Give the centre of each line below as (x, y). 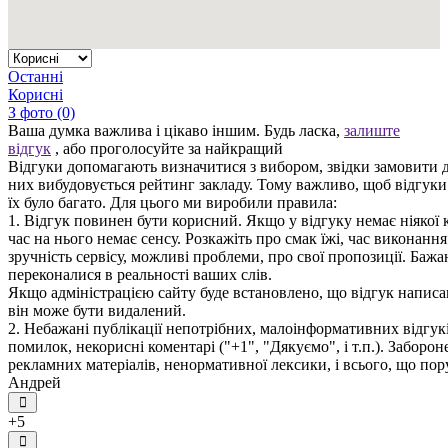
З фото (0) (41, 112)
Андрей (34, 382)
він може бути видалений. (97, 310)
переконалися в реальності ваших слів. (140, 274)
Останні (35, 76)
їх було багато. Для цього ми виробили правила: (172, 202)
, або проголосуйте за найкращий (167, 148)
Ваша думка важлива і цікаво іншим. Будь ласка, (176, 130)
